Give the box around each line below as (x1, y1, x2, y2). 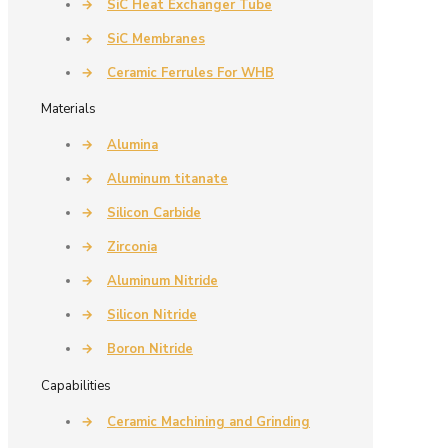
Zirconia (107, 238, 157, 257)
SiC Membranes (107, 29, 205, 48)
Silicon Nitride (107, 306, 197, 325)
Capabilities (41, 376, 111, 395)
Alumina (107, 136, 158, 155)
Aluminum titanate (107, 170, 228, 189)
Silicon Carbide (107, 204, 201, 223)
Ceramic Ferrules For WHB (107, 63, 274, 82)
